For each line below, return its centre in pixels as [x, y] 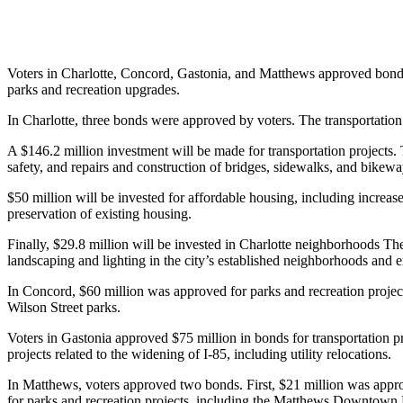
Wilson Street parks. [64, 307]
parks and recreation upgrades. [94, 89]
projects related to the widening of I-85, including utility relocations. [199, 354]
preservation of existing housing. [99, 213]
